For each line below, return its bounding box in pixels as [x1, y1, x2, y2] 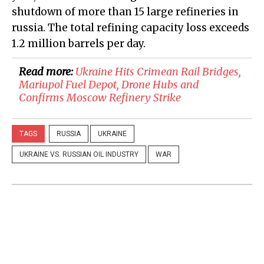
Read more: [19, 65, 75, 79]
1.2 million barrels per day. [12, 37, 146, 51]
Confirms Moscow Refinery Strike [19, 91, 181, 105]
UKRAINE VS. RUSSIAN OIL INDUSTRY [19, 150, 138, 159]
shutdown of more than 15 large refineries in [12, 5, 239, 19]
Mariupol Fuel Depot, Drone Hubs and [19, 78, 199, 92]
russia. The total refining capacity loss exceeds [12, 21, 249, 35]
